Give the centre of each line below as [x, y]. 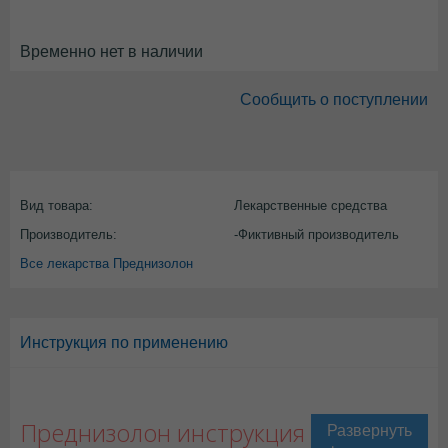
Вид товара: [56, 205]
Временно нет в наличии [111, 51]
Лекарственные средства [310, 205]
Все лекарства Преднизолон [106, 263]
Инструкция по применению [124, 342]
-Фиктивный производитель [316, 234]
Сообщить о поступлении [334, 99]
